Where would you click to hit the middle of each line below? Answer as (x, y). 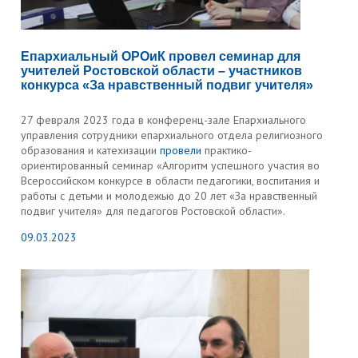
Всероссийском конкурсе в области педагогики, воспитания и (171, 181)
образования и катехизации (91, 150)
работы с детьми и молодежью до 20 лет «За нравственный (169, 196)
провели (181, 150)
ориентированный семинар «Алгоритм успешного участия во (171, 165)
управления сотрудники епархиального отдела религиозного (172, 135)
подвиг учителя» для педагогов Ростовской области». (153, 211)
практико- (227, 150)
